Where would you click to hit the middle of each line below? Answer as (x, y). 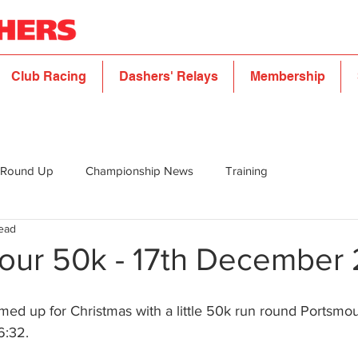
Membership (287, 76)
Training (247, 171)
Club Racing (49, 76)
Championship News (139, 171)
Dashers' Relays (168, 76)
